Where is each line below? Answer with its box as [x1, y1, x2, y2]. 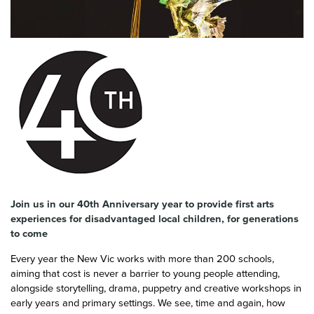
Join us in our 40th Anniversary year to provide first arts [11, 198, 274, 210]
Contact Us [11, 41, 63, 54]
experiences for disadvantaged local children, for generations [11, 212, 299, 225]
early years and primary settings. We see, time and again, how [11, 296, 285, 309]
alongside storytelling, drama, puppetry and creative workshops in [11, 282, 301, 294]
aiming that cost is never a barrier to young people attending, [11, 267, 280, 280]
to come [11, 227, 48, 240]
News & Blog [11, 10, 71, 23]
